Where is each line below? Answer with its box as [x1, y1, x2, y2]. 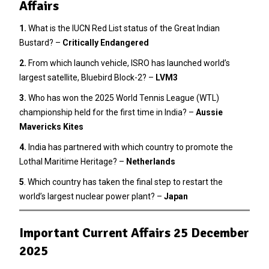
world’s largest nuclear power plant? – [19, 191, 164, 201]
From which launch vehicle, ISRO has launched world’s [26, 58, 230, 68]
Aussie [195, 107, 223, 117]
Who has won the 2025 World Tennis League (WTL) [26, 92, 219, 103]
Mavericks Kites [19, 121, 83, 131]
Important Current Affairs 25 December [19, 224, 249, 241]
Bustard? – [19, 37, 62, 47]
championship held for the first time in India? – [19, 107, 196, 117]
